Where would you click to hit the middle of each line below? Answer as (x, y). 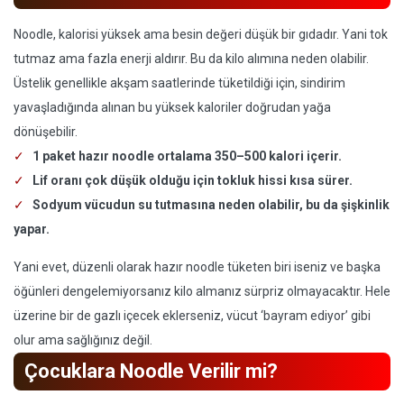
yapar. (32, 229)
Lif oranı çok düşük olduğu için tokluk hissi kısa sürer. (193, 180)
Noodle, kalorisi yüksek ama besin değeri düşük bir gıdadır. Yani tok (201, 34)
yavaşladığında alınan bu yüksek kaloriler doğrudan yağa (172, 107)
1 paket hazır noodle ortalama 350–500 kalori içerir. (187, 156)
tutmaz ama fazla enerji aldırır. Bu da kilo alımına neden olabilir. (191, 59)
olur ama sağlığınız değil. (83, 340)
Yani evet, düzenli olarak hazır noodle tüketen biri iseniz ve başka (197, 267)
